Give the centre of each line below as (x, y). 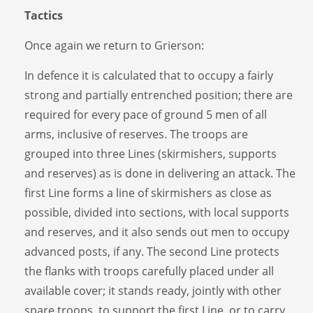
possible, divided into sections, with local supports (157, 212)
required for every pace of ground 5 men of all (146, 114)
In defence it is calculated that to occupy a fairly (149, 75)
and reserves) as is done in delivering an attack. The (160, 173)
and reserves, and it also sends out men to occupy (157, 232)
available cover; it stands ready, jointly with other (153, 290)
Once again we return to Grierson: (114, 45)
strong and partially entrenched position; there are (159, 95)
